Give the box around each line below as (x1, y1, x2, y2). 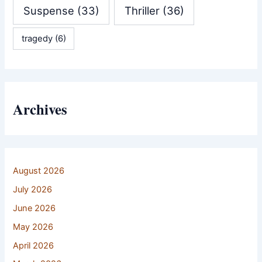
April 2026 (13, 240, 54, 251)
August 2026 (13, 165, 65, 176)
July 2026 (13, 184, 53, 195)
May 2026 (13, 221, 54, 232)
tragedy (21, 33, 53, 44)
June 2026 (13, 202, 56, 213)
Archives (13, 98, 68, 119)
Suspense (23, 4, 74, 18)
